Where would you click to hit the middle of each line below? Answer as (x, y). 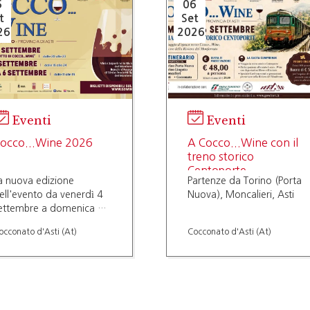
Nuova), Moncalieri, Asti (241, 195)
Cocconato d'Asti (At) (229, 231)
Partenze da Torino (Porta (245, 181)
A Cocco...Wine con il (243, 142)
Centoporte (217, 170)
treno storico (221, 156)
